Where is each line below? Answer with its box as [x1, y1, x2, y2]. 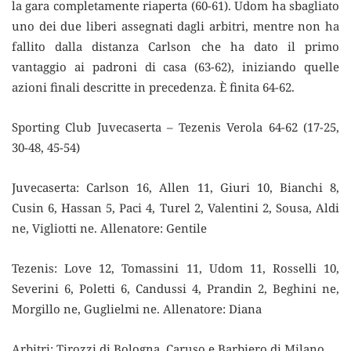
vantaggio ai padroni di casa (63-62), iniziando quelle [12, 59, 339, 75]
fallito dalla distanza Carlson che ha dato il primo [12, 38, 339, 55]
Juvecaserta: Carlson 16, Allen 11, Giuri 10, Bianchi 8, [12, 179, 339, 196]
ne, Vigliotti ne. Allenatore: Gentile [12, 220, 207, 237]
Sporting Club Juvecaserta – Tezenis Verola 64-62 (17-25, [12, 119, 339, 136]
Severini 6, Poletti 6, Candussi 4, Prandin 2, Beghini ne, [12, 280, 339, 297]
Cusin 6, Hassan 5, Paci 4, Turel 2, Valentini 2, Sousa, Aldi [12, 200, 339, 216]
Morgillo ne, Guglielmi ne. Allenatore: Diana [12, 301, 262, 317]
